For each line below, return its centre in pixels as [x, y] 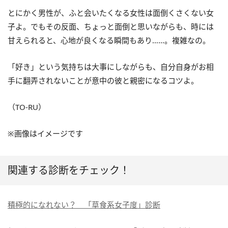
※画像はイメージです [45, 133]
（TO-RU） [27, 107]
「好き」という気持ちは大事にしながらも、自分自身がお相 [111, 66]
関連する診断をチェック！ [69, 170]
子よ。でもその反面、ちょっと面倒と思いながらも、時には [111, 26]
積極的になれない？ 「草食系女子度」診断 [84, 204]
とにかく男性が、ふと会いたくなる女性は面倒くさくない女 [111, 12]
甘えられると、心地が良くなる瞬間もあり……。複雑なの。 [109, 40]
